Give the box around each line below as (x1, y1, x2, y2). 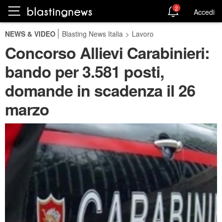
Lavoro (132, 29, 154, 39)
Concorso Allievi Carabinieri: (5, 41, 210, 64)
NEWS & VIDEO (5, 29, 55, 39)
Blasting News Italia (62, 29, 123, 39)
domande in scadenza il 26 (5, 79, 195, 102)
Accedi (194, 6, 215, 17)
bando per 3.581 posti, (5, 60, 164, 83)
